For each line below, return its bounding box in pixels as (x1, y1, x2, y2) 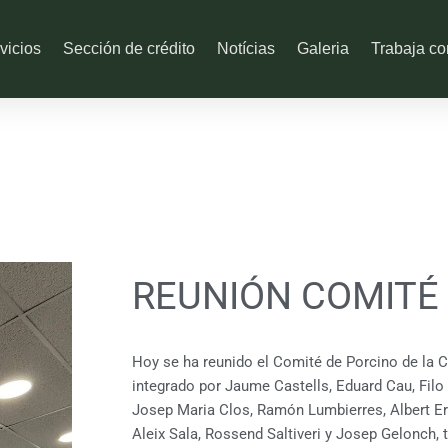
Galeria (296, 40, 349, 58)
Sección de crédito (62, 40, 195, 58)
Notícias (216, 40, 275, 58)
